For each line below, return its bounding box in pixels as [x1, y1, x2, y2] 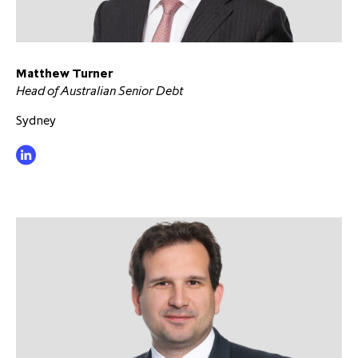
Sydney [16, 111, 56, 128]
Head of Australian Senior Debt [16, 82, 183, 98]
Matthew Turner [16, 64, 113, 81]
